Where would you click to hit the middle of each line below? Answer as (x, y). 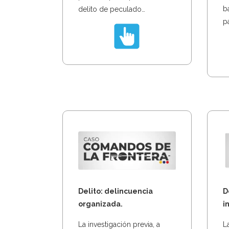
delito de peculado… (112, 9)
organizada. (100, 204)
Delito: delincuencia (116, 191)
